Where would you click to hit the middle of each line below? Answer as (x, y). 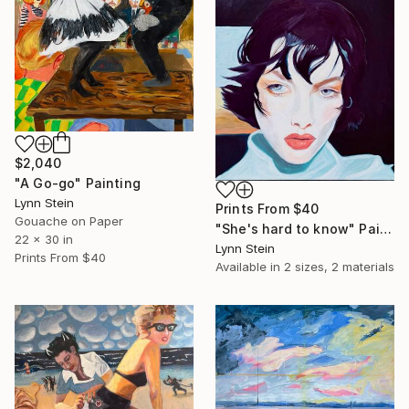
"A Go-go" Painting (78, 183)
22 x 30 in (44, 239)
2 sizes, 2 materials (339, 267)
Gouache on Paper (69, 220)
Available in (250, 267)
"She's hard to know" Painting (385, 229)
